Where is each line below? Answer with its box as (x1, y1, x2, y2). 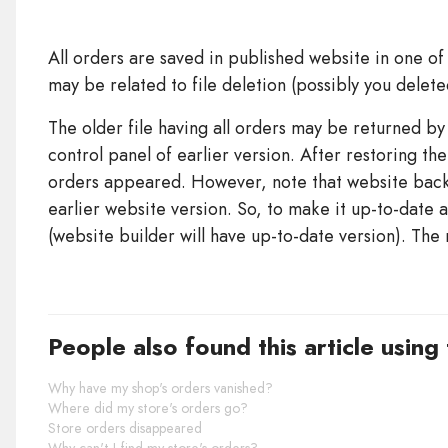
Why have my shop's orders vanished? (47, 378, 273, 398)
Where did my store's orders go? (47, 398, 248, 418)
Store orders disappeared (47, 418, 202, 438)
